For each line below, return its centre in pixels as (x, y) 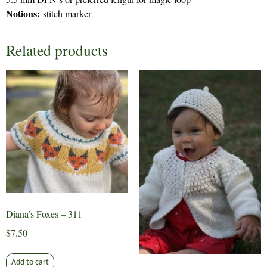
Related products (57, 50)
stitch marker (66, 14)
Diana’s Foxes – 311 (44, 213)
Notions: (23, 14)
